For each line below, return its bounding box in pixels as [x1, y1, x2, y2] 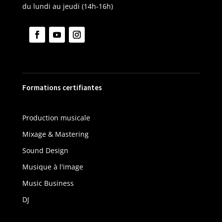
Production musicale [22, 112, 90, 122]
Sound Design [22, 145, 68, 155]
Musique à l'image [22, 162, 83, 171]
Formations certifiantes [22, 82, 102, 92]
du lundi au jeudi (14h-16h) [22, 1, 113, 11]
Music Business [22, 178, 74, 188]
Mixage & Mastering [22, 129, 89, 139]
